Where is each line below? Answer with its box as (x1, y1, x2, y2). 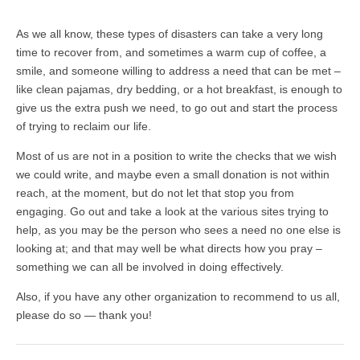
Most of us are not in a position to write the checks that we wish (16, 149, 337, 162)
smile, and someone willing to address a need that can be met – (16, 63, 341, 77)
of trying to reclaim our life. (16, 119, 151, 133)
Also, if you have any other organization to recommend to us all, (16, 289, 340, 303)
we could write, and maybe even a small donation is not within (16, 167, 329, 181)
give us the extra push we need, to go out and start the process (16, 100, 337, 114)
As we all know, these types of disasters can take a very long (16, 27, 323, 40)
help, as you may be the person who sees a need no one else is (16, 223, 341, 236)
